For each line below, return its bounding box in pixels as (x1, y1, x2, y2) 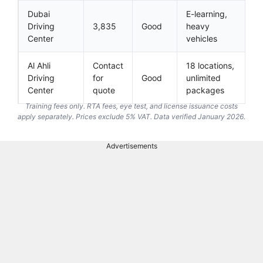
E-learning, (186, 8, 227, 19)
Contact (93, 60, 123, 70)
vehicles (186, 33, 217, 43)
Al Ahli (28, 60, 50, 70)
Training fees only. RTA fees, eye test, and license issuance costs (25, 101, 238, 110)
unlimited (186, 72, 221, 83)
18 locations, (186, 60, 234, 70)
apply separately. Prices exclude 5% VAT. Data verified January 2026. (18, 112, 245, 121)
